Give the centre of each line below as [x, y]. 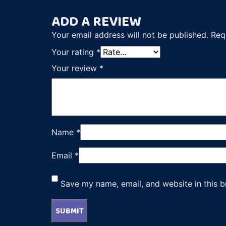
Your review [75, 68]
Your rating [74, 52]
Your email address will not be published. [130, 35]
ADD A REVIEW [96, 21]
